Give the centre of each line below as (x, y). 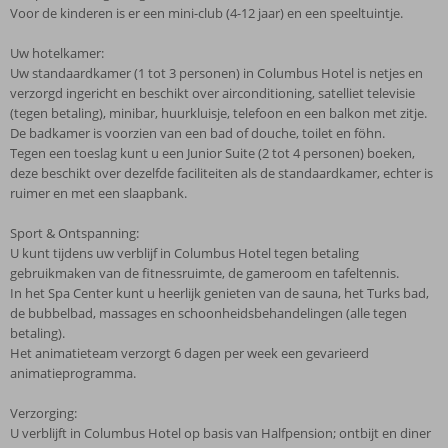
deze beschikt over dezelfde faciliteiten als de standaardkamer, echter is (221, 173)
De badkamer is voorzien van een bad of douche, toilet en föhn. (197, 133)
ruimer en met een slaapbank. (98, 193)
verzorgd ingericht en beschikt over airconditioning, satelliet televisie (212, 93)
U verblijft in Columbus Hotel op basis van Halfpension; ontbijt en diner (220, 433)
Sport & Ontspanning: (74, 233)
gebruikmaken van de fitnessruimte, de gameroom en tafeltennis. (204, 273)
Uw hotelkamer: (57, 53)
